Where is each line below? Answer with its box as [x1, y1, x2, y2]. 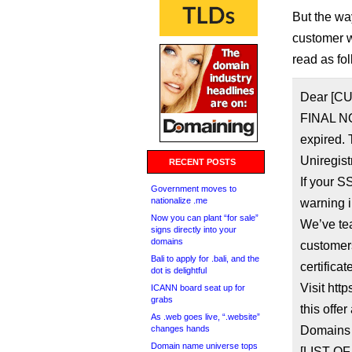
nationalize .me [151, 196, 207, 205]
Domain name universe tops [151, 341, 258, 350]
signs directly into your [151, 225, 236, 234]
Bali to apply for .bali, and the [151, 254, 259, 263]
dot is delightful [151, 266, 207, 275]
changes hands [151, 324, 210, 333]
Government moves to [151, 184, 236, 193]
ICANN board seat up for [151, 283, 245, 292]
